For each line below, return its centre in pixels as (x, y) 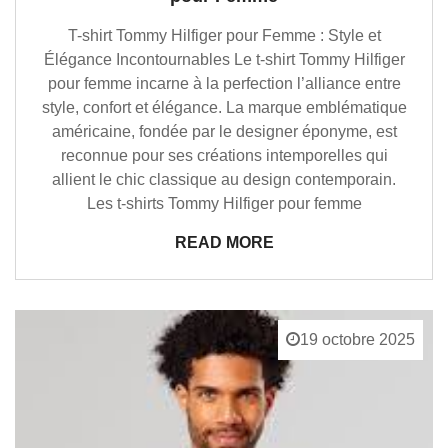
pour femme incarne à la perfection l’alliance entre (224, 84)
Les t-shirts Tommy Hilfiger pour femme (224, 204)
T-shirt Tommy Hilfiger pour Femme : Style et (224, 36)
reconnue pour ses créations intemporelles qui (224, 156)
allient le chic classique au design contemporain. (224, 180)
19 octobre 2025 (357, 340)
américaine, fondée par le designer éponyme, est (224, 132)
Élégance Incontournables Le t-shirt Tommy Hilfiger (224, 60)
